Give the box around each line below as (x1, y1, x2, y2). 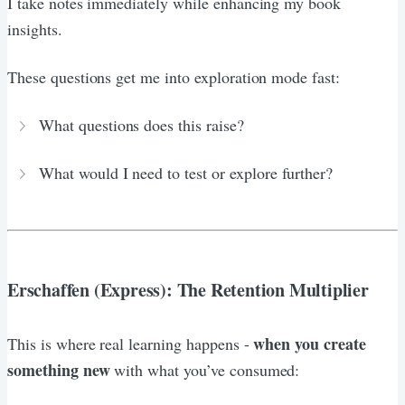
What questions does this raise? (39, 113, 244, 136)
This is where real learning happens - (7, 332, 254, 354)
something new (7, 357, 110, 381)
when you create (253, 331, 366, 355)
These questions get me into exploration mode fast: (7, 65, 340, 88)
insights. (7, 17, 62, 40)
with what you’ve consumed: (109, 358, 300, 381)
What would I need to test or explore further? (39, 161, 334, 184)
